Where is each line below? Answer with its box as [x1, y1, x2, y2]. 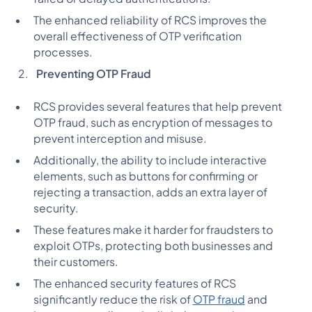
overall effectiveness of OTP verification [33, 29, 242, 44]
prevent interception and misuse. [33, 131, 207, 146]
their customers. [33, 254, 118, 269]
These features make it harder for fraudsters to [33, 222, 273, 237]
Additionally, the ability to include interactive [33, 153, 267, 167]
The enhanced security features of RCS [33, 276, 236, 290]
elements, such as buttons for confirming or [33, 169, 258, 183]
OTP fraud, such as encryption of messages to [33, 115, 272, 130]
